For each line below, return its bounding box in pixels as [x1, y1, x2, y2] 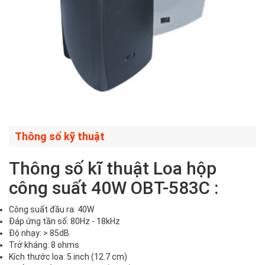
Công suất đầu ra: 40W [9, 205, 94, 215]
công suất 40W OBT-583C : [9, 177, 218, 199]
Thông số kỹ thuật [15, 130, 105, 143]
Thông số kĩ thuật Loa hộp [9, 158, 216, 179]
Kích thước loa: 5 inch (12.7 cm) [9, 252, 127, 262]
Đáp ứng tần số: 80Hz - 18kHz [9, 216, 120, 227]
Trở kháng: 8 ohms [9, 240, 79, 250]
